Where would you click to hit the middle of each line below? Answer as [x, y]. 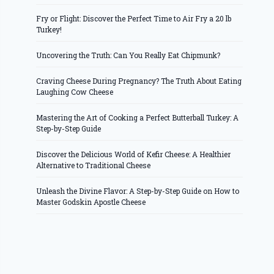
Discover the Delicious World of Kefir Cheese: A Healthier [134, 154]
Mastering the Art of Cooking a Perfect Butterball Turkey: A [138, 118]
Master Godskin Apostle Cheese [91, 202]
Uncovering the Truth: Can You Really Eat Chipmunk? [128, 55]
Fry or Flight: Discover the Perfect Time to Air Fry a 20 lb [134, 19]
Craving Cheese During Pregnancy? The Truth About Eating [139, 81]
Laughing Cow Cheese [75, 92]
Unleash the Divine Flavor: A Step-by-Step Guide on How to [138, 191]
